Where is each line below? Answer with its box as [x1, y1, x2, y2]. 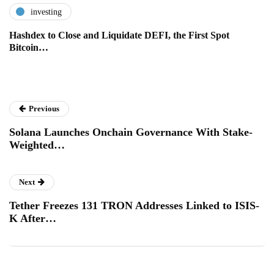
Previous [29, 104, 59, 114]
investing [31, 7, 62, 17]
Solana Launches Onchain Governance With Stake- [9, 126, 253, 139]
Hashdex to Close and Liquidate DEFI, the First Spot [9, 30, 229, 41]
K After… [9, 212, 56, 225]
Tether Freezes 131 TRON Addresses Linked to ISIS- [9, 199, 259, 212]
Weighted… [9, 139, 65, 152]
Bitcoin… [9, 42, 48, 53]
